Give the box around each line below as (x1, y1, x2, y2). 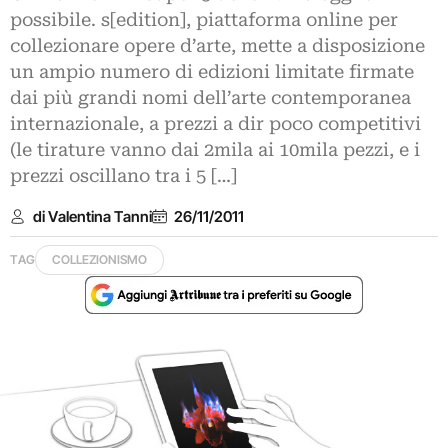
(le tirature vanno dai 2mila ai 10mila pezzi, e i (10, 139, 420, 161)
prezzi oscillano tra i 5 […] (10, 165, 237, 187)
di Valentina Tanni (32, 206, 152, 226)
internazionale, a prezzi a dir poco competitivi (10, 113, 421, 135)
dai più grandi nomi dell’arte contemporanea (10, 87, 411, 109)
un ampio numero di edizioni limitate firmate (10, 61, 414, 83)
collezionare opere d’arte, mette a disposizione (10, 35, 425, 57)
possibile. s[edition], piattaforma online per (10, 9, 398, 31)
